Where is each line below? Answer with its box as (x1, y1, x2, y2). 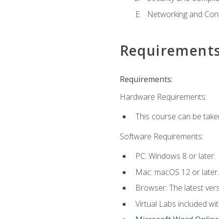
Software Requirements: (119, 131, 203, 142)
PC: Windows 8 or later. (135, 150, 216, 161)
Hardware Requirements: (119, 91, 207, 103)
